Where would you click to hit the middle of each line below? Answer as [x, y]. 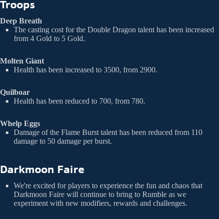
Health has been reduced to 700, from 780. [79, 101]
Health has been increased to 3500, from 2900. [86, 70]
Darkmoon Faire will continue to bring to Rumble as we [100, 195]
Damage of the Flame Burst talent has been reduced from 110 [108, 132]
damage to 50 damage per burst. [63, 141]
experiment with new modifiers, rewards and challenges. [100, 203]
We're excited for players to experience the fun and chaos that [108, 186]
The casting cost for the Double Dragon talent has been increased [114, 30]
